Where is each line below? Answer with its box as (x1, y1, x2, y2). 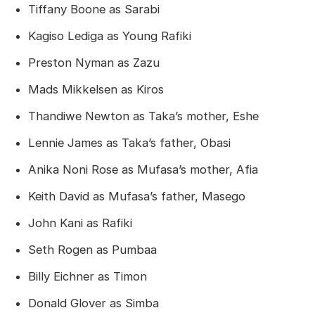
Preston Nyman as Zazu (27, 56, 160, 70)
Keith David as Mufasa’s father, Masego (27, 188, 245, 203)
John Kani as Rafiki (27, 215, 132, 230)
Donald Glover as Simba (27, 295, 159, 310)
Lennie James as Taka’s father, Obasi (27, 135, 234, 150)
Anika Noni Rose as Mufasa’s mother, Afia (27, 162, 258, 176)
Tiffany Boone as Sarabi (27, 2, 160, 17)
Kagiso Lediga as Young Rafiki (27, 29, 191, 44)
